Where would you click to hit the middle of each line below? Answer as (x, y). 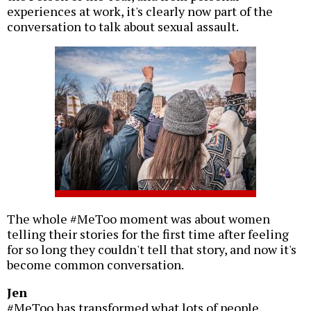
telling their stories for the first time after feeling (148, 234)
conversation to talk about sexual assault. (123, 27)
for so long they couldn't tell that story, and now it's (152, 250)
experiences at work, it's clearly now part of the (140, 11)
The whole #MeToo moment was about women (138, 219)
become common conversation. (95, 265)
